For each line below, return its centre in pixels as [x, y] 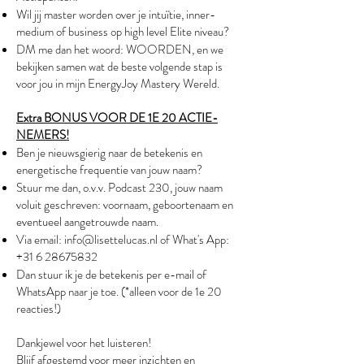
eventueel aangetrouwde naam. [87, 222]
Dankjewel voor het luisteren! [84, 343]
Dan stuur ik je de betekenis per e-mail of [111, 275]
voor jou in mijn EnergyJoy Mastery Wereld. [118, 84]
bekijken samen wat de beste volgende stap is [119, 67]
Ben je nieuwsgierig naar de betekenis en [109, 153]
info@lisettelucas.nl [111, 240]
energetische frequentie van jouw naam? [109, 170]
